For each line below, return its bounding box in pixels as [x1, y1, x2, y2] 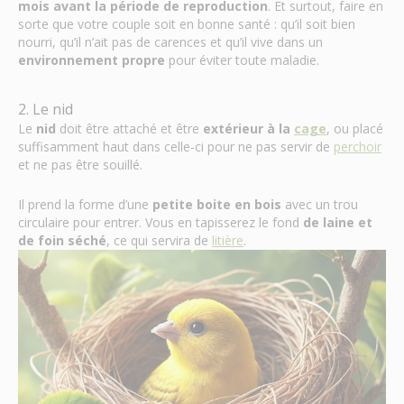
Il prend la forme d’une [18, 196, 152, 213]
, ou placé [326, 120, 383, 137]
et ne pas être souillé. [18, 156, 142, 173]
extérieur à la [203, 120, 294, 137]
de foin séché [18, 232, 106, 249]
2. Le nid [18, 99, 73, 119]
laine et [323, 214, 372, 231]
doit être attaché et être [56, 120, 203, 137]
